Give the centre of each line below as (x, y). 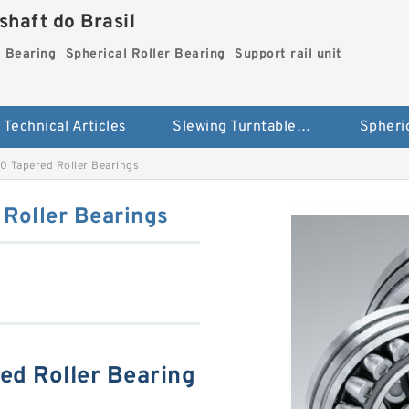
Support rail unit (288, 54)
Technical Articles (65, 127)
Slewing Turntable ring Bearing (303, 127)
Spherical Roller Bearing (145, 54)
